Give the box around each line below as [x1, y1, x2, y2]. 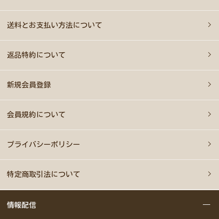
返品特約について [7, 51, 66, 59]
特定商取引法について [7, 171, 81, 178]
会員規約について [7, 111, 66, 119]
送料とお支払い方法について [7, 22, 103, 29]
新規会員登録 [7, 81, 51, 89]
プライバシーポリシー [7, 141, 81, 149]
